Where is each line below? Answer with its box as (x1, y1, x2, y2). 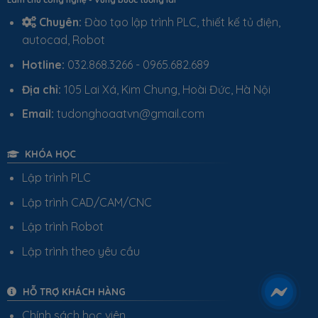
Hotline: (21, 57, 65, 72)
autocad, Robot (21, 33, 105, 48)
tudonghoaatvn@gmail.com (53, 106, 204, 121)
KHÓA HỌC (18, 147, 76, 160)
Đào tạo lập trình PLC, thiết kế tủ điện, (81, 15, 280, 30)
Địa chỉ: (21, 82, 61, 97)
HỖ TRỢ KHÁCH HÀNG (16, 285, 126, 297)
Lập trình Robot (21, 219, 104, 234)
